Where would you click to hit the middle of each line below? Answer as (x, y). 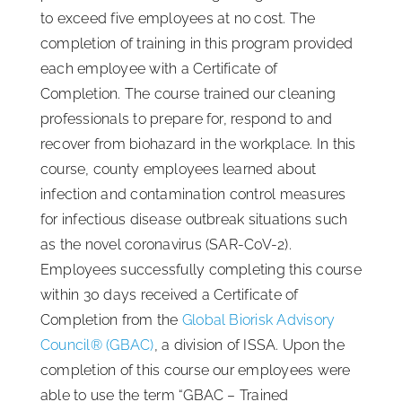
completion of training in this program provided (197, 43)
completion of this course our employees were (196, 370)
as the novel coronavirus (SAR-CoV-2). (166, 244)
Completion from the (109, 319)
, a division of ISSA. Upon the (249, 345)
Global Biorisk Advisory (257, 319)
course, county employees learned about (179, 169)
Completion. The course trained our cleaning (188, 93)
